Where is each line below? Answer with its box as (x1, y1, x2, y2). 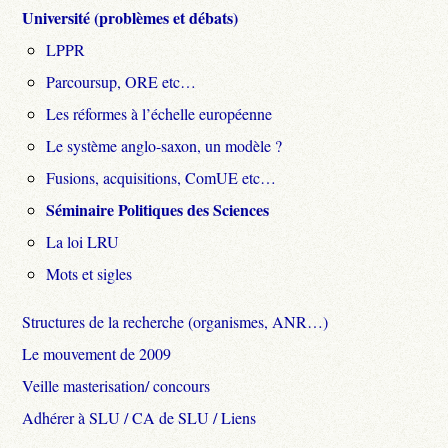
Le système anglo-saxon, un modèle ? (46, 134, 283, 156)
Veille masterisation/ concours (22, 374, 211, 396)
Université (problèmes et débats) (22, 5, 239, 29)
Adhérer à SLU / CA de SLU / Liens (22, 406, 257, 428)
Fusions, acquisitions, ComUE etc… (46, 166, 277, 188)
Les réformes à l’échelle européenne (46, 102, 273, 124)
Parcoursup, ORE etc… (46, 70, 197, 92)
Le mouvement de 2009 (22, 342, 172, 364)
